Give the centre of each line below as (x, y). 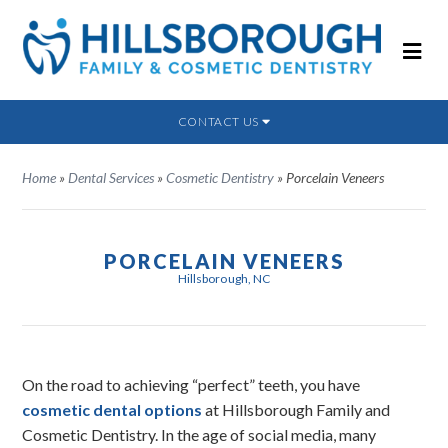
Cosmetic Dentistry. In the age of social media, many (199, 434)
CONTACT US (219, 121)
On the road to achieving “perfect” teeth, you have (191, 384)
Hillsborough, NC (224, 278)
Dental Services (111, 177)
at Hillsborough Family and (296, 409)
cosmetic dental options (112, 409)
